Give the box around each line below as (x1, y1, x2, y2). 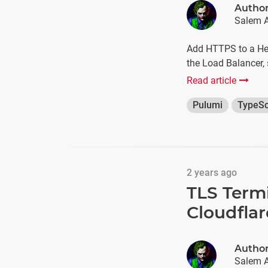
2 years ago (187, 167, 237, 178)
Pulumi (193, 99, 223, 111)
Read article (187, 75, 236, 86)
